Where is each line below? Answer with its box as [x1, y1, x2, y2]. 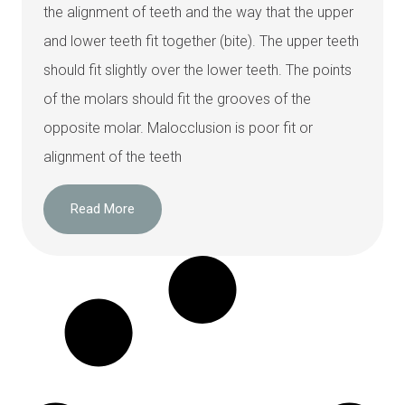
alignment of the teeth [43, 148, 182, 165]
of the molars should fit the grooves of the [43, 90, 311, 108]
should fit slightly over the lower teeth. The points [43, 61, 352, 79]
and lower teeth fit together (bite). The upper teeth [43, 33, 359, 50]
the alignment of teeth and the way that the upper [43, 4, 353, 21]
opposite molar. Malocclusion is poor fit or [43, 119, 313, 137]
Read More [71, 201, 135, 218]
